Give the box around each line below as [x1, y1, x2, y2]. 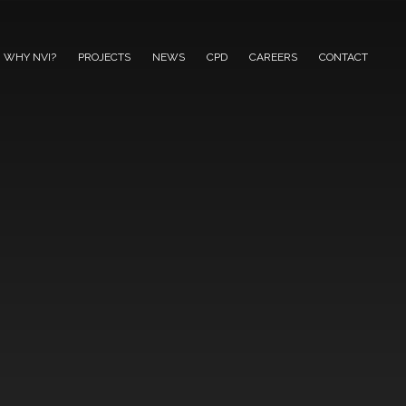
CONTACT [319, 50, 368, 63]
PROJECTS [78, 50, 130, 63]
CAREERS [249, 50, 297, 63]
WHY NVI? [4, 50, 56, 63]
